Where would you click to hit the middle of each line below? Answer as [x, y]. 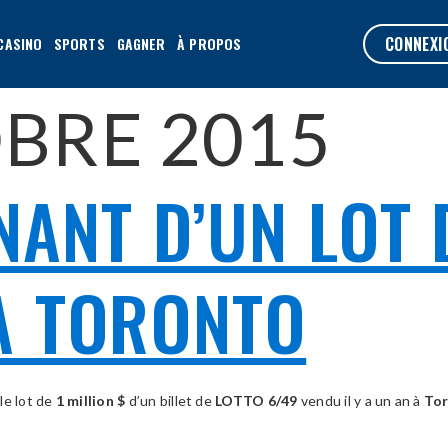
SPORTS [79, 43]
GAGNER [141, 43]
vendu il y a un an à [360, 400]
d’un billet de [170, 400]
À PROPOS [209, 43]
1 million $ [90, 400]
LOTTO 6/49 [256, 400]
